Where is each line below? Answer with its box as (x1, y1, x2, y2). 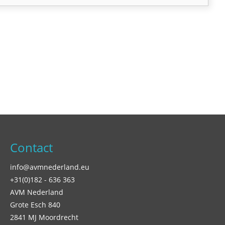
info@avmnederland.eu (10, 162, 89, 172)
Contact (10, 139, 53, 156)
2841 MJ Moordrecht (10, 212, 78, 222)
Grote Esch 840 (10, 200, 60, 209)
